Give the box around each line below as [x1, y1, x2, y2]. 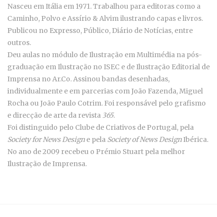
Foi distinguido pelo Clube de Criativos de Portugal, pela [7, 123, 194, 132]
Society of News [107, 135, 157, 144]
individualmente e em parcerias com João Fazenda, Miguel [7, 86, 203, 95]
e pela [85, 135, 107, 144]
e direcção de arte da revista [7, 110, 102, 120]
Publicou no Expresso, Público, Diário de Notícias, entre [7, 26, 193, 35]
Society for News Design [7, 135, 85, 144]
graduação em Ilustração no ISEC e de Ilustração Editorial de [7, 62, 210, 71]
